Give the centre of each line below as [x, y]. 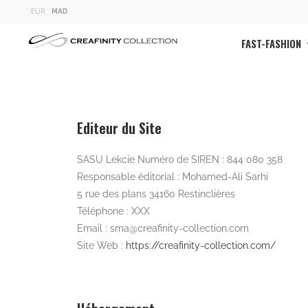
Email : [93, 228]
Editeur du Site [119, 128]
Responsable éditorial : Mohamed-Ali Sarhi [172, 176]
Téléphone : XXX [113, 211]
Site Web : [101, 245]
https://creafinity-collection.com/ [200, 245]
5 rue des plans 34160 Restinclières [156, 194]
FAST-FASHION [272, 44]
